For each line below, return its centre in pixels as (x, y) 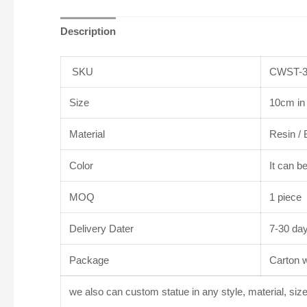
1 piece (284, 197)
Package (87, 260)
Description (88, 32)
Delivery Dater (100, 228)
